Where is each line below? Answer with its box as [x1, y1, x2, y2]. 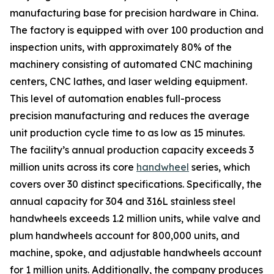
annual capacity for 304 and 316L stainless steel [10, 195, 235, 208]
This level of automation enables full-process [10, 92, 221, 105]
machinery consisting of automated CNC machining [10, 58, 253, 71]
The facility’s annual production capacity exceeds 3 [10, 144, 254, 157]
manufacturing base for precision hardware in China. [10, 7, 258, 20]
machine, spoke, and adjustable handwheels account [10, 246, 262, 259]
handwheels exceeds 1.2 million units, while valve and [10, 212, 261, 225]
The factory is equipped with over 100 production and [10, 24, 264, 37]
